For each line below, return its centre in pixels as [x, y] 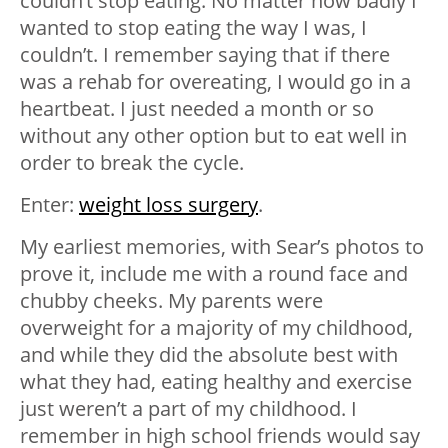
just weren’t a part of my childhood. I [188, 409]
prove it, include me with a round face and [214, 274]
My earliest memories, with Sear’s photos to [222, 247]
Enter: [49, 205]
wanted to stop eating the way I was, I [193, 28]
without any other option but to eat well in [213, 136]
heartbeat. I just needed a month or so [197, 109]
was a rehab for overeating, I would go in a [215, 82]
